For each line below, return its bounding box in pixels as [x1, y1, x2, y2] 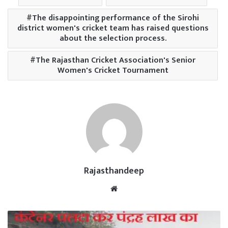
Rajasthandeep [84, 163, 144, 179]
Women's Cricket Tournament [57, 64, 168, 78]
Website [120, 182, 147, 195]
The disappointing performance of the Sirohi [32, 11, 199, 25]
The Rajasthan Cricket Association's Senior [36, 53, 195, 68]
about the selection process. [59, 32, 166, 46]
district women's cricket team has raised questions [17, 21, 209, 36]
